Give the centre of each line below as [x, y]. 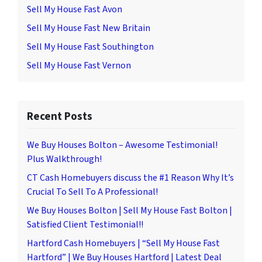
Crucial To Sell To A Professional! [92, 192]
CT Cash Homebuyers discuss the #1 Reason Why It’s [130, 178]
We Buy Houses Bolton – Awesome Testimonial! [122, 145]
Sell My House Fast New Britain [89, 28]
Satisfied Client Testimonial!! [85, 225]
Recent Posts [60, 117]
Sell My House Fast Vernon [79, 66]
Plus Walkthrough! [64, 159]
